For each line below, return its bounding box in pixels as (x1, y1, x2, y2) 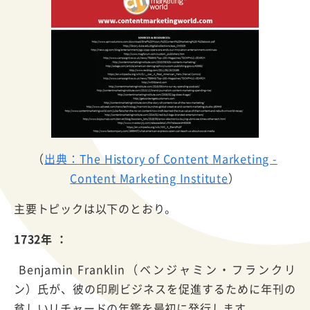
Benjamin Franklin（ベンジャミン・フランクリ (14, 260, 296, 277)
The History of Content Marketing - (79, 149, 277, 167)
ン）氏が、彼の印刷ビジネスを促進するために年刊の (14, 280, 296, 297)
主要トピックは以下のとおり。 (14, 199, 177, 217)
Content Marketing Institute (70, 169, 228, 186)
